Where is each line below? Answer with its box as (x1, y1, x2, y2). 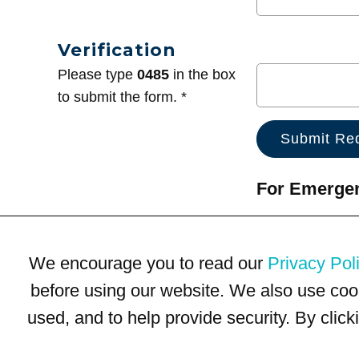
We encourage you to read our (29, 252, 268, 273)
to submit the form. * (58, 89, 187, 106)
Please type (58, 67, 137, 83)
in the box (169, 67, 236, 83)
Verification (58, 39, 175, 61)
